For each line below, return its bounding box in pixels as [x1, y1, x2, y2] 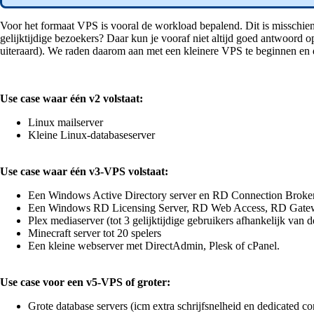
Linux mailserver [28, 116, 103, 129]
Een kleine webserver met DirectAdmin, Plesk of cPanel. [28, 240, 282, 252]
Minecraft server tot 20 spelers [28, 227, 161, 240]
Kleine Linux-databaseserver [28, 129, 155, 142]
